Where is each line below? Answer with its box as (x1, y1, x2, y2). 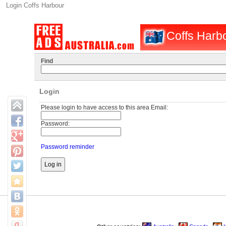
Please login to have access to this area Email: (40, 104, 168, 111)
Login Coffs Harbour (6, 2, 64, 9)
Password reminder (40, 143, 94, 150)
